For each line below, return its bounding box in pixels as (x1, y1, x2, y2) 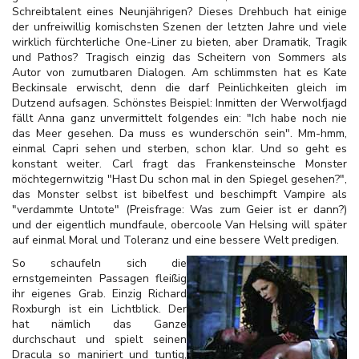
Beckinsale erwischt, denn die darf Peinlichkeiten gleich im (12, 80, 347, 95)
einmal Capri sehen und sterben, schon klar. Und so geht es (12, 141, 347, 156)
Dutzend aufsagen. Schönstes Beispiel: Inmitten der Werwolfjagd (12, 95, 347, 111)
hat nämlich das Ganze (12, 317, 187, 332)
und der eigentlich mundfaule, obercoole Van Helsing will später (12, 217, 347, 232)
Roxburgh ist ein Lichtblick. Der (12, 301, 187, 317)
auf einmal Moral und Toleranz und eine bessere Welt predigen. (12, 232, 339, 248)
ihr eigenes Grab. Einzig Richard (12, 286, 187, 301)
